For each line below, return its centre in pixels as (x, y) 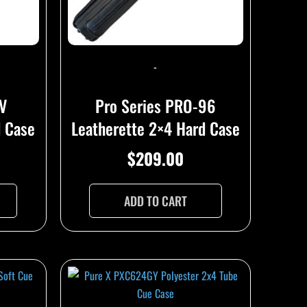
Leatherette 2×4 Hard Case (155, 128)
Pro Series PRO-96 (155, 105)
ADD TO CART (155, 200)
